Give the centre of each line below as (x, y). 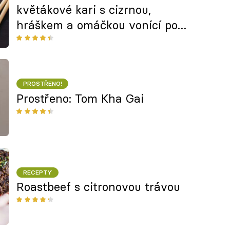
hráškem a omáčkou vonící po (97, 25)
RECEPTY (37, 172)
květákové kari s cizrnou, (84, 10)
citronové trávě (58, 41)
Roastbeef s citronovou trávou (99, 187)
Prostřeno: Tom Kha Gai (80, 98)
